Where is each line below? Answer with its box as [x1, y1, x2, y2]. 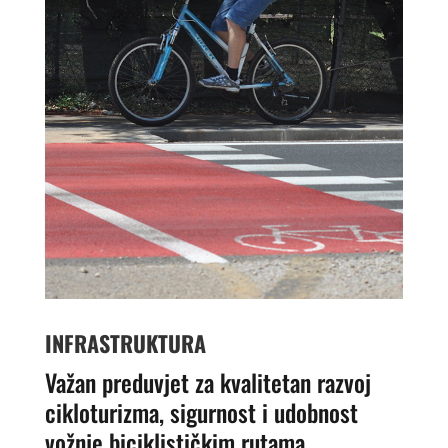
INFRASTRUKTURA [44, 326, 206, 359]
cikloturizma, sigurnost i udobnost [44, 393, 358, 430]
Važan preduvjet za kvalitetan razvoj [44, 363, 371, 400]
